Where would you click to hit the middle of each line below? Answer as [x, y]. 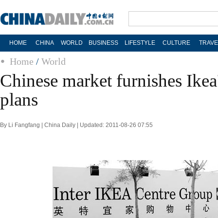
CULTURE [176, 43]
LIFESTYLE [140, 43]
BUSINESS [103, 43]
